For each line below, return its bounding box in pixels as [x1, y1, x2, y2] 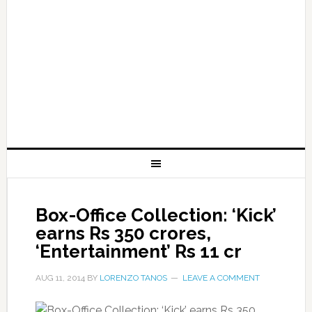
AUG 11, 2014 [35, 273, 85, 283]
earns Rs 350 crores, [35, 223, 211, 244]
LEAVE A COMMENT [182, 273, 260, 283]
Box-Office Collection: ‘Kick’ [35, 205, 276, 226]
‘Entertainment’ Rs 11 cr [35, 241, 242, 262]
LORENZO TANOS [99, 273, 167, 283]
